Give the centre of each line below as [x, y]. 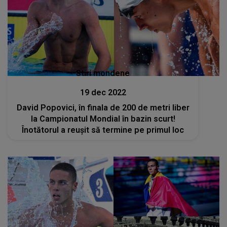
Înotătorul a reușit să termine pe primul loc [103, 130]
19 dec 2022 [103, 92]
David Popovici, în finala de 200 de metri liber [103, 107]
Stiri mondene [103, 73]
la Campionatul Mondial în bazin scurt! [103, 119]
